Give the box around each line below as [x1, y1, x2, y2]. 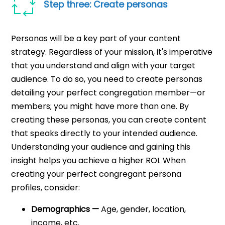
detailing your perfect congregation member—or [11, 87, 206, 99]
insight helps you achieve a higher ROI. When [11, 155, 186, 167]
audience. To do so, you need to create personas [11, 73, 203, 85]
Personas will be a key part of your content [11, 33, 181, 45]
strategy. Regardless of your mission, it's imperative [11, 46, 213, 58]
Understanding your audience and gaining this [11, 141, 191, 153]
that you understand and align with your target [11, 60, 196, 72]
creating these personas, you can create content [11, 114, 207, 126]
